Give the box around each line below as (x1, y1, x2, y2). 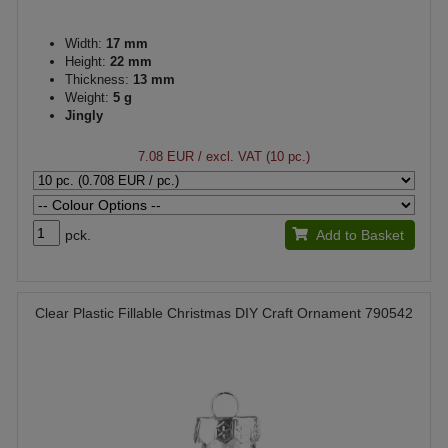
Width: (65, 35, 102, 51)
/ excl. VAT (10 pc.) (194, 148, 310, 164)
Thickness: (65, 71, 129, 87)
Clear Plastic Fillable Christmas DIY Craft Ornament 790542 (35, 304, 413, 321)
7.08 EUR (138, 148, 194, 164)
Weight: (65, 89, 109, 105)
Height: (65, 53, 106, 69)
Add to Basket (315, 226, 404, 243)
